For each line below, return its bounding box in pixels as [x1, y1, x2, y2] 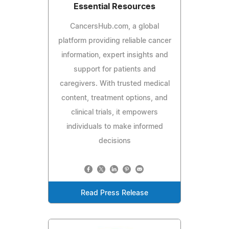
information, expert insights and [61, 51, 168, 59]
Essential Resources [74, 2, 155, 11]
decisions [98, 137, 131, 145]
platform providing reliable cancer [58, 37, 171, 44]
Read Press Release [81, 189, 148, 197]
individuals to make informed [66, 123, 163, 130]
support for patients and [73, 65, 156, 73]
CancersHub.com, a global [70, 22, 159, 30]
